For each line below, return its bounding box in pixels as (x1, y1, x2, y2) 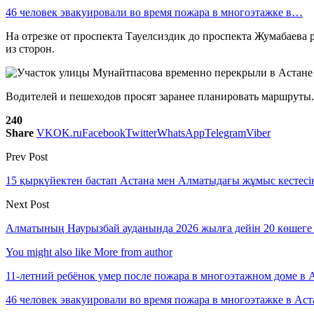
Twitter (125, 126, 157, 139)
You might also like (6, 245, 91, 258)
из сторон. (6, 42, 55, 55)
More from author (94, 245, 172, 258)
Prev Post (6, 150, 48, 163)
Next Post (6, 198, 49, 210)
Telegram (205, 126, 246, 139)
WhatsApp (157, 126, 205, 139)
